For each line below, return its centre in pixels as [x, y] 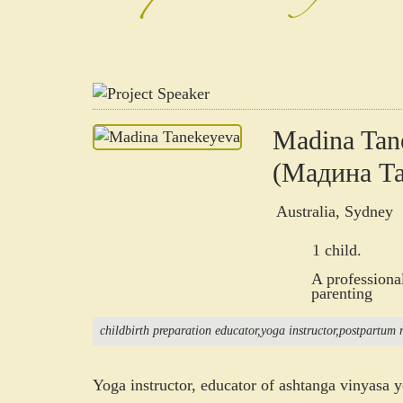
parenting [341, 294]
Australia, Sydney [332, 212]
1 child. [336, 250]
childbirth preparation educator [179, 331]
